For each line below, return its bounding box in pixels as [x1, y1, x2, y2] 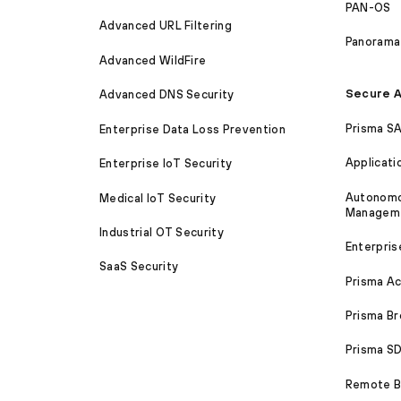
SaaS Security [99, 260, 179, 274]
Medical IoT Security [99, 191, 217, 205]
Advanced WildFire [99, 53, 207, 67]
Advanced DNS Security [99, 88, 235, 102]
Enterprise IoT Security [99, 157, 233, 171]
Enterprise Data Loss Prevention [99, 122, 286, 136]
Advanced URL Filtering [99, 19, 233, 33]
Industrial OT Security [99, 225, 225, 239]
